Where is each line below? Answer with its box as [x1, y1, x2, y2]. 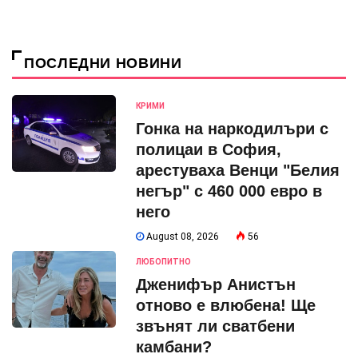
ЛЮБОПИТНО [136, 257, 191, 266]
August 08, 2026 [144, 230, 219, 242]
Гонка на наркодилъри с [136, 119, 328, 137]
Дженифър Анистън [136, 275, 296, 293]
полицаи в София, [136, 140, 281, 158]
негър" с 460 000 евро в [136, 181, 322, 200]
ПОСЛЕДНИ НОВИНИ [24, 54, 182, 71]
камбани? [136, 337, 212, 356]
